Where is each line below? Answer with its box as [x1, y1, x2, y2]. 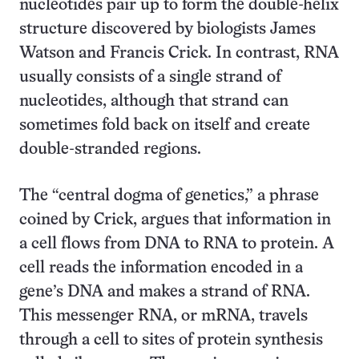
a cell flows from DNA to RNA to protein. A [19, 236, 334, 252]
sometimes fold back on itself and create [19, 118, 310, 133]
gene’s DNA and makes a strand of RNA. [19, 284, 310, 300]
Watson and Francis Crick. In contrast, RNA [19, 46, 339, 61]
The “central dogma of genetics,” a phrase [19, 188, 319, 204]
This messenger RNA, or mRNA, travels [19, 309, 308, 324]
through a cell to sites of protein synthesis [19, 333, 323, 348]
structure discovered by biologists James [19, 22, 316, 37]
